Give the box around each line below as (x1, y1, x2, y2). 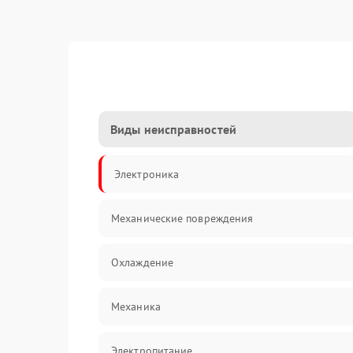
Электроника (114, 167, 180, 181)
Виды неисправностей (110, 121, 236, 137)
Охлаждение (111, 255, 173, 269)
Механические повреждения (111, 211, 254, 225)
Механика (111, 299, 161, 314)
